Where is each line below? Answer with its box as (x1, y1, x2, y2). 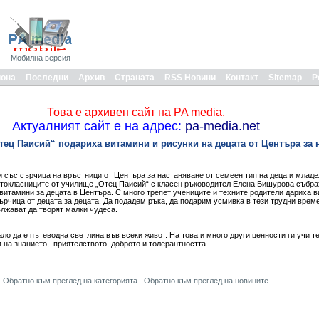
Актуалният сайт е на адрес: (11, 119, 182, 133)
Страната (115, 73, 155, 83)
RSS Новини (164, 73, 216, 83)
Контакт (226, 73, 258, 83)
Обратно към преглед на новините (144, 276, 268, 285)
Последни (26, 73, 68, 83)
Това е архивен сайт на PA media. (46, 106, 225, 118)
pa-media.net (181, 119, 260, 133)
